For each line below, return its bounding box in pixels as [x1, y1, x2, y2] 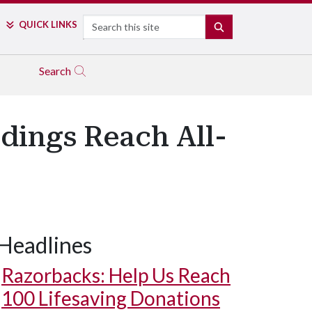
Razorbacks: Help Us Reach [1, 263, 231, 287]
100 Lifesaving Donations [1, 286, 220, 310]
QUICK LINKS [18, 19, 77, 30]
